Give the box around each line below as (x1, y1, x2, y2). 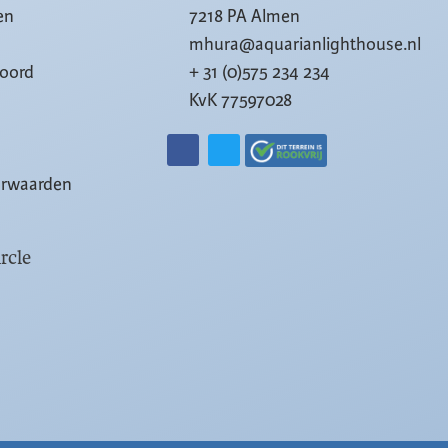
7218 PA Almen (189, 5, 301, 28)
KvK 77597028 (189, 89, 293, 112)
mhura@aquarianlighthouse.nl (189, 33, 422, 56)
